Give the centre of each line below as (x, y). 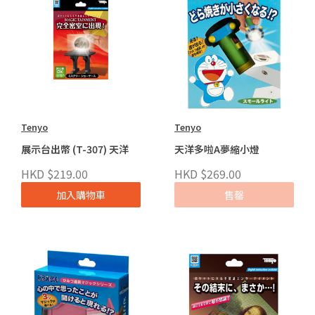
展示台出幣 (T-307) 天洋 (75, 149)
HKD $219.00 (54, 174)
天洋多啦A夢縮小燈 (217, 149)
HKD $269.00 (208, 174)
